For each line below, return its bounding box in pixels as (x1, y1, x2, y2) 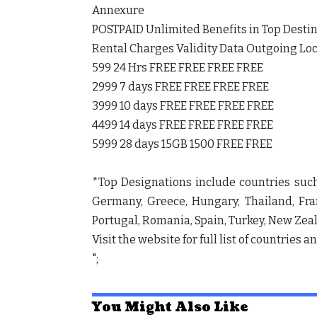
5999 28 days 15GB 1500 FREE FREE (92, 137, 272, 151)
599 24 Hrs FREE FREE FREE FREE (92, 60, 263, 74)
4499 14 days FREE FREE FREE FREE (92, 117, 273, 132)
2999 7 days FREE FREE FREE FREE (92, 79, 269, 93)
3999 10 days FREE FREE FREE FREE (92, 98, 274, 113)
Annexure (92, 3, 144, 17)
